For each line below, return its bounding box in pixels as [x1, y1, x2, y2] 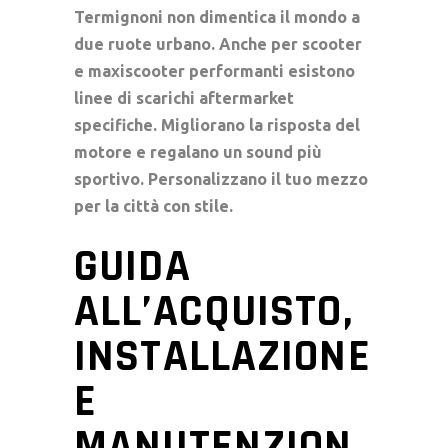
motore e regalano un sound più [74, 142, 322, 161]
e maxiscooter [74, 61, 185, 80]
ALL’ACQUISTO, [74, 282, 353, 341]
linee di [74, 88, 136, 107]
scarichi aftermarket [136, 88, 294, 107]
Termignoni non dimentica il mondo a [74, 7, 360, 26]
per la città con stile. [74, 196, 233, 215]
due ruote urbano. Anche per [74, 34, 302, 53]
